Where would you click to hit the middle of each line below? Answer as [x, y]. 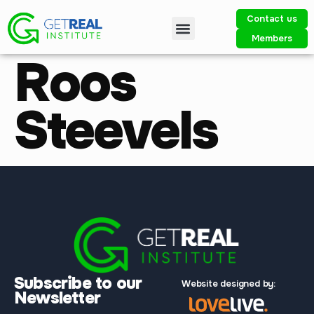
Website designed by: [228, 284]
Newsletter [57, 298]
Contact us [272, 18]
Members [272, 38]
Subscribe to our [78, 284]
